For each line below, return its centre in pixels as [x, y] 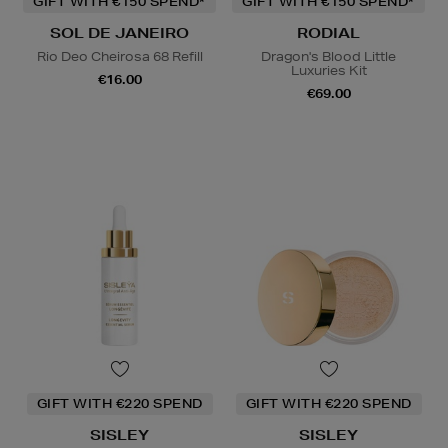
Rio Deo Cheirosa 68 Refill [119, 57]
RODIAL [328, 33]
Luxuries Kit [328, 71]
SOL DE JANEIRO [119, 33]
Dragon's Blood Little [328, 57]
